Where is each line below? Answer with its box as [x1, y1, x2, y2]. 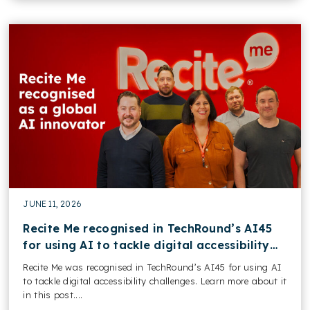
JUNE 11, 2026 [23, 198, 82, 209]
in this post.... [23, 289, 83, 300]
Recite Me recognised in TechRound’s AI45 [23, 221, 273, 235]
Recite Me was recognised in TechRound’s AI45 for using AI [23, 261, 282, 273]
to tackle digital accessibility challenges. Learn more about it [23, 275, 287, 286]
